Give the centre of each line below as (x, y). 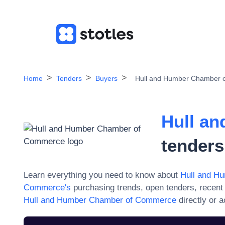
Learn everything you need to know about (101, 175)
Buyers (106, 78)
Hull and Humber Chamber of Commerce (100, 200)
